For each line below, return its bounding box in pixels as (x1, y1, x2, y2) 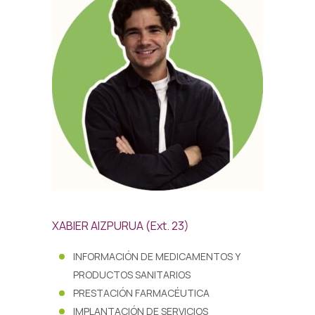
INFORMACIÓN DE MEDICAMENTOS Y (73, 250, 240, 263)
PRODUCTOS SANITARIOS (73, 268, 191, 281)
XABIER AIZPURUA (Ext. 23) (52, 218, 189, 233)
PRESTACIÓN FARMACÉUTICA (73, 286, 210, 300)
